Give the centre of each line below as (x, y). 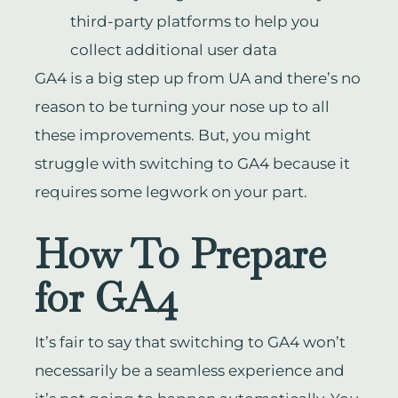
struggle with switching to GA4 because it (192, 164)
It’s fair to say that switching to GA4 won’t (190, 342)
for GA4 (106, 298)
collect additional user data (173, 50)
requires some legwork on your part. (172, 192)
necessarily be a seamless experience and (189, 371)
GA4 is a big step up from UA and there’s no (197, 79)
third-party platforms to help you (194, 22)
